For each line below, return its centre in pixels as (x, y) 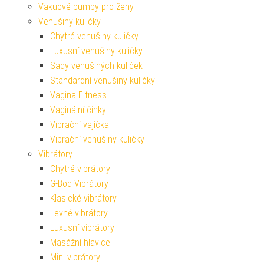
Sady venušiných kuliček (96, 66)
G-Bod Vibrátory (79, 184)
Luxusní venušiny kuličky (96, 51)
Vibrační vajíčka (80, 125)
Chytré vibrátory (80, 169)
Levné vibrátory (79, 213)
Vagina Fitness (78, 95)
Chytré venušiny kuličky (94, 37)
